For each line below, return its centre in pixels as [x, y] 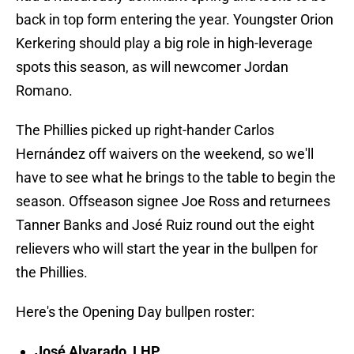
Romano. [44, 91]
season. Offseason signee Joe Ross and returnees [173, 201]
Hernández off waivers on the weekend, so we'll [165, 154]
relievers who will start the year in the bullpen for [167, 249]
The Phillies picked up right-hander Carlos [145, 130]
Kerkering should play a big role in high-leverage [164, 43]
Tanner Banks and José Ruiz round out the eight [165, 225]
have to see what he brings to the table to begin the [176, 178]
